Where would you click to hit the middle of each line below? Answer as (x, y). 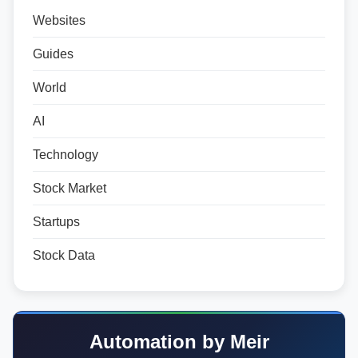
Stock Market (70, 188)
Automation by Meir (179, 342)
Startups (56, 222)
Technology (66, 155)
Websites (59, 20)
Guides (53, 54)
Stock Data (64, 255)
